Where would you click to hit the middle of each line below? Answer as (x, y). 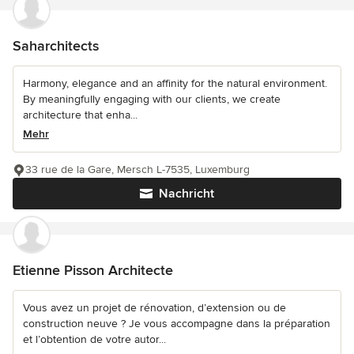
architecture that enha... (80, 115)
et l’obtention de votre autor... (94, 339)
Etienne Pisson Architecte (93, 270)
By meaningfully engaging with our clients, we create (152, 99)
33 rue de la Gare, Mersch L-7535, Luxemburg (137, 169)
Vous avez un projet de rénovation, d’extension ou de (154, 307)
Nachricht (186, 193)
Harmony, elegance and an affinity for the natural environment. (175, 83)
